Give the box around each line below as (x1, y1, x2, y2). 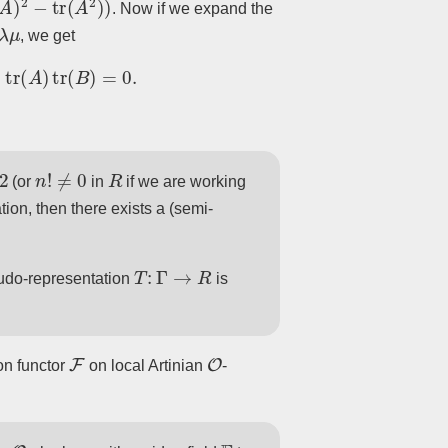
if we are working (122, 173, 247, 191)
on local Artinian (84, 357, 207, 375)
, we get (20, 27, 76, 45)
